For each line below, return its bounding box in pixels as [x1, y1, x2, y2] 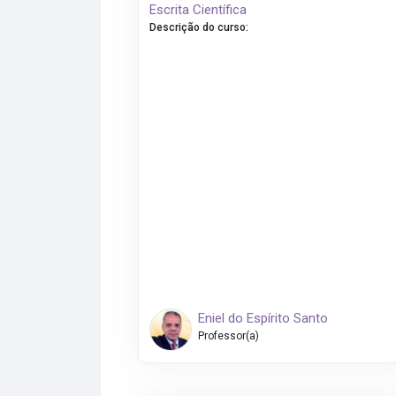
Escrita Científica [149, 2, 247, 19]
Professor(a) [197, 330, 259, 343]
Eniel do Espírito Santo [197, 310, 328, 327]
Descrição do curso [149, 21, 247, 34]
